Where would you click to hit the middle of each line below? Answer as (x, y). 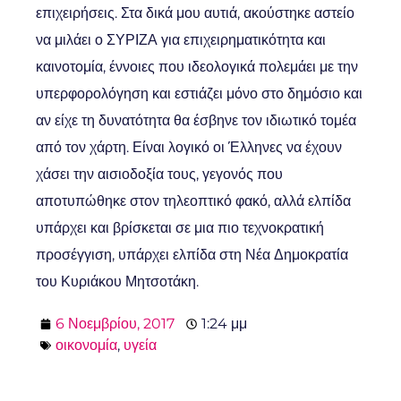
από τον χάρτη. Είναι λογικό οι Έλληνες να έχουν (189, 147)
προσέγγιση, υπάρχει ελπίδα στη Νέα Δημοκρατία (192, 255)
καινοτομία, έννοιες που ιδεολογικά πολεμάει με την (197, 67)
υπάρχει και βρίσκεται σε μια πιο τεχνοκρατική (180, 228)
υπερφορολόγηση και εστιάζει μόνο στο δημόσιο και (199, 94)
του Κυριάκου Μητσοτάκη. (117, 282)
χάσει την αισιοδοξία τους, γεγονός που (159, 174)
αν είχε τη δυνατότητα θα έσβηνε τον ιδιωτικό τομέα (196, 120)
